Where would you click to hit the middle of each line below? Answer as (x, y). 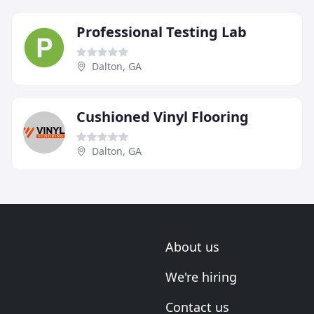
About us (192, 247)
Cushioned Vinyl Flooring (163, 116)
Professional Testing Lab (162, 32)
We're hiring (201, 277)
